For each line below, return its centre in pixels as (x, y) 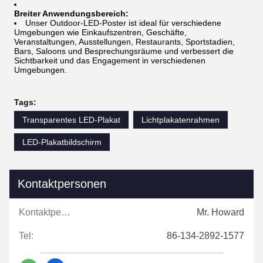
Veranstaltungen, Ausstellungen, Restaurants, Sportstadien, (124, 42)
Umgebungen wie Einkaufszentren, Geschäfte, (100, 32)
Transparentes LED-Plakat (71, 120)
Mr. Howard (220, 212)
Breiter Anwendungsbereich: (71, 14)
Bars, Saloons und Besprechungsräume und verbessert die (124, 51)
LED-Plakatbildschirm (62, 142)
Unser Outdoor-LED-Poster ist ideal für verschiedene (123, 23)
